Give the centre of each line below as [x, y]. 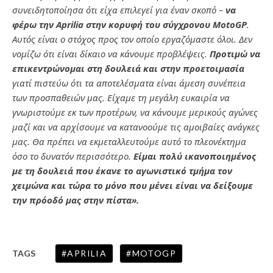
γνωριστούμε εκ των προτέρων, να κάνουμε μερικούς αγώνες [135, 112]
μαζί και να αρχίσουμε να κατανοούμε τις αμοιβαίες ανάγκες [136, 126]
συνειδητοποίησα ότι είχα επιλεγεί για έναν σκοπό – [119, 9]
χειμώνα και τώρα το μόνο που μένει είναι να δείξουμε [133, 185]
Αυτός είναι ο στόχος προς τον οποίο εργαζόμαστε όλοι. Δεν [132, 39]
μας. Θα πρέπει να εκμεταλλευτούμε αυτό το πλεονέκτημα [129, 141]
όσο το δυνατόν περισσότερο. [73, 156]
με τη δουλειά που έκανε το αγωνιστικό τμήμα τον [122, 170]
